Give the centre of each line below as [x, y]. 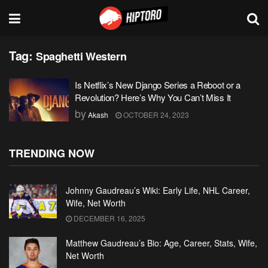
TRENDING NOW [52, 153]
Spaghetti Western [81, 56]
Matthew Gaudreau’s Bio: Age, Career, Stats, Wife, [162, 243]
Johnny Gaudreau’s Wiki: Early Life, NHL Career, [158, 190]
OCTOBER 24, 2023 [155, 115]
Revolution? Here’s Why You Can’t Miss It [153, 97]
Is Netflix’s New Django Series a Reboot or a [158, 85]
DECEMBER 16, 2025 [109, 218]
